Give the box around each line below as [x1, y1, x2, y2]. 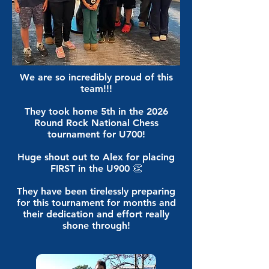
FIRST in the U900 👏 [50, 163, 142, 174]
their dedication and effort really [23, 208, 169, 220]
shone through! [62, 220, 130, 231]
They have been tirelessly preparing [17, 186, 175, 197]
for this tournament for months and [16, 197, 176, 208]
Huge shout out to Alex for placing [17, 151, 175, 163]
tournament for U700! [47, 128, 145, 140]
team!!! [80, 83, 112, 94]
